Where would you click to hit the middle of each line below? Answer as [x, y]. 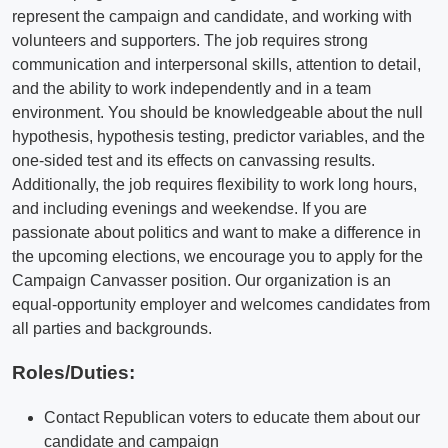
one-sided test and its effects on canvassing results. [193, 160]
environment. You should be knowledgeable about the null [217, 112]
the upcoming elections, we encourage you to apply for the [217, 256]
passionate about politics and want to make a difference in [216, 232]
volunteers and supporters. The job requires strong [190, 40]
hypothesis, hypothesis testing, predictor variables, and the [218, 136]
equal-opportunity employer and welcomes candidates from [221, 304]
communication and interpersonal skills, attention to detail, [216, 64]
